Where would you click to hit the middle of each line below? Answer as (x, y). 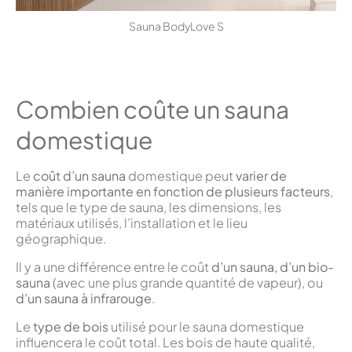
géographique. (61, 238)
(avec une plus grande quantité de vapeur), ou (187, 282)
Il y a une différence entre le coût (114, 266)
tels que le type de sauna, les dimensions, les (148, 207)
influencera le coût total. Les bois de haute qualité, (165, 342)
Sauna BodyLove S (176, 26)
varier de (261, 175)
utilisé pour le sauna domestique (206, 326)
